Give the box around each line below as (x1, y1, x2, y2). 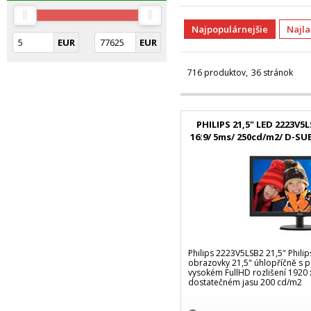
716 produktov (187, 67, 246, 78)
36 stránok (251, 67, 293, 78)
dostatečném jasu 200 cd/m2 (188, 276, 302, 289)
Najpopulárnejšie (199, 23, 268, 35)
